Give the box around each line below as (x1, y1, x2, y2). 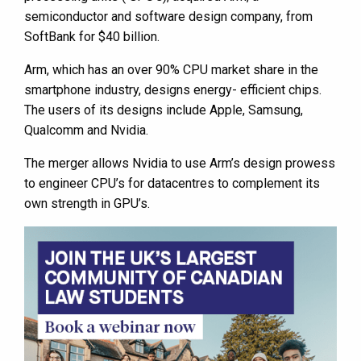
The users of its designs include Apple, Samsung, (24, 102, 303, 118)
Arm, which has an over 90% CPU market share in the (24, 62, 318, 78)
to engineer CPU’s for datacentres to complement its (24, 176, 320, 192)
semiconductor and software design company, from (24, 9, 313, 25)
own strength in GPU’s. (24, 196, 150, 212)
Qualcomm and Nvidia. (24, 122, 148, 139)
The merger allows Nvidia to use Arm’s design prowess (24, 156, 335, 172)
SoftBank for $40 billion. (24, 29, 160, 45)
